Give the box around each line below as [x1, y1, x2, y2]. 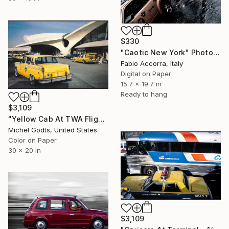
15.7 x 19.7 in [121, 80, 162, 88]
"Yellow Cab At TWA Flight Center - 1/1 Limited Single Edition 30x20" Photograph [98, 114, 105, 124]
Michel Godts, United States [8, 126, 97, 134]
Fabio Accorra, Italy [121, 59, 183, 68]
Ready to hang [121, 90, 167, 99]
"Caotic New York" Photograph [213, 48, 220, 57]
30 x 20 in [8, 146, 41, 155]
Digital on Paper [121, 70, 171, 78]
